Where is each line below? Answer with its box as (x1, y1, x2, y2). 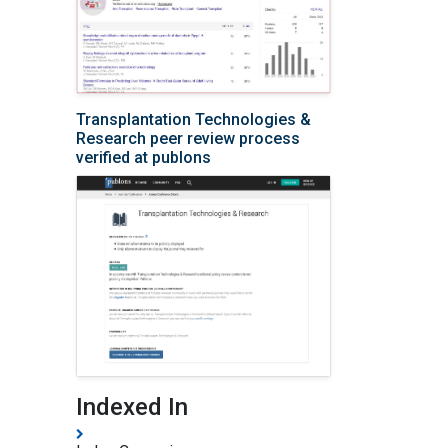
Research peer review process (76, 129, 300, 149)
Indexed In (76, 393, 188, 422)
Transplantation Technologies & (76, 110, 311, 130)
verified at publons (76, 148, 211, 168)
